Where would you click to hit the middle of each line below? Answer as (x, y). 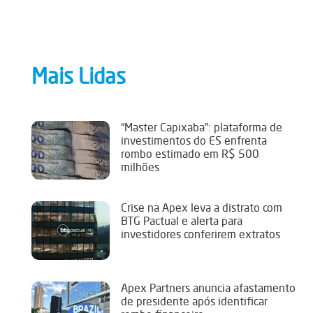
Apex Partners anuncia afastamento (209, 288)
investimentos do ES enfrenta (194, 141)
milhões (140, 167)
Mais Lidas (79, 77)
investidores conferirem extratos (201, 234)
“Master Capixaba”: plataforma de (202, 128)
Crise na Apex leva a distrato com (202, 208)
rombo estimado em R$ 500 (190, 154)
